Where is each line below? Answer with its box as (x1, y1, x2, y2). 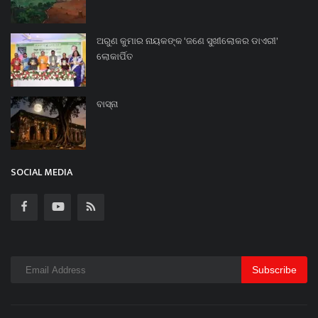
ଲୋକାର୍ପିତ (97, 49, 133, 65)
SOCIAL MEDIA (11, 164, 72, 181)
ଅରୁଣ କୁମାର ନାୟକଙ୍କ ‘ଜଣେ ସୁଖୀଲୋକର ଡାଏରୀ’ (97, 33, 278, 50)
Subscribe (252, 263, 297, 275)
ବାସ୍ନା (97, 97, 118, 113)
